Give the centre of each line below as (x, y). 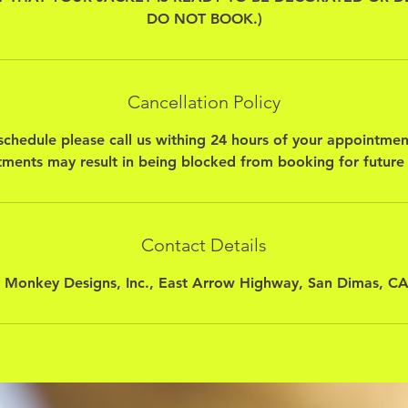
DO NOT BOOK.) (204, 18)
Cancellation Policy (204, 102)
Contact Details (204, 245)
